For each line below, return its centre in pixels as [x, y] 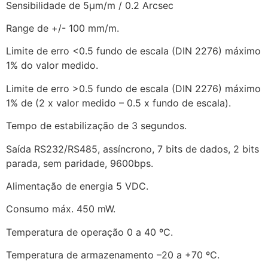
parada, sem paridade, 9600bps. [80, 163]
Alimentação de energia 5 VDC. [77, 186]
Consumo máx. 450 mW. [61, 209]
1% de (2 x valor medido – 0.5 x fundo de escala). [118, 103]
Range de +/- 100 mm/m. [63, 28]
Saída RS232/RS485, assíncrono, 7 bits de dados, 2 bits [133, 149]
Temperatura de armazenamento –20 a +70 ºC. [113, 255]
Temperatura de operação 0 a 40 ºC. [89, 232]
